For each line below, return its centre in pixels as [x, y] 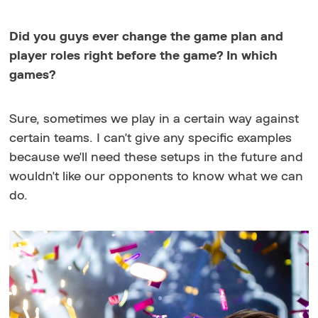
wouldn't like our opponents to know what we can [157, 176]
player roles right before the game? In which [144, 56]
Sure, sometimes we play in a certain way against [154, 119]
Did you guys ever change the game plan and [147, 37]
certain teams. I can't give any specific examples [151, 138]
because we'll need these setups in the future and [157, 157]
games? [33, 75]
